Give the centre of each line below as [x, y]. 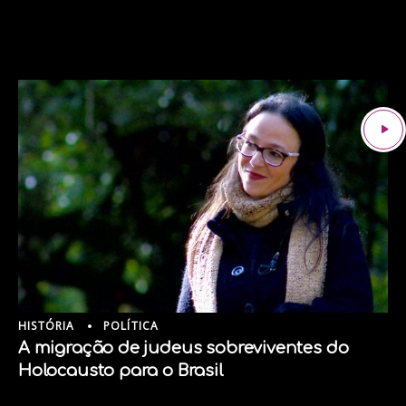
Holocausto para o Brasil [121, 371]
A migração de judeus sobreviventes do [184, 348]
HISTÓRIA [47, 326]
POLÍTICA [131, 326]
